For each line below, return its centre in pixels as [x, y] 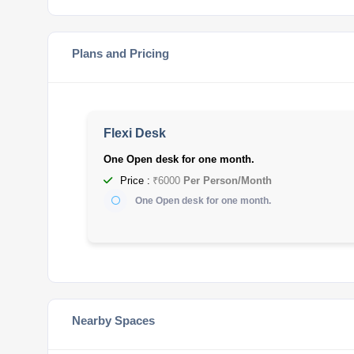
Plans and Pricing [121, 53]
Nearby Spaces [113, 320]
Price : [135, 180]
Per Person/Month [226, 181]
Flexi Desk [135, 133]
